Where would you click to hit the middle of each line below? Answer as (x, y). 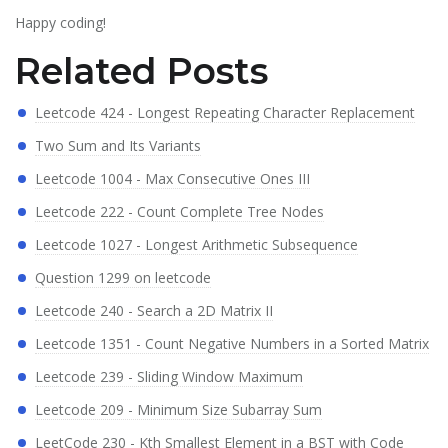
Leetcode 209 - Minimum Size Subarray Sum (178, 410)
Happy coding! (60, 23)
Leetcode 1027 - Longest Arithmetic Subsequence (196, 245)
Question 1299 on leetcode (123, 278)
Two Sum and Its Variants (118, 146)
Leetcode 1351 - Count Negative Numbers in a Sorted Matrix (232, 344)
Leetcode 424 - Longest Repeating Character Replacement (225, 113)
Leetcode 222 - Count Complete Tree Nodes (179, 212)
